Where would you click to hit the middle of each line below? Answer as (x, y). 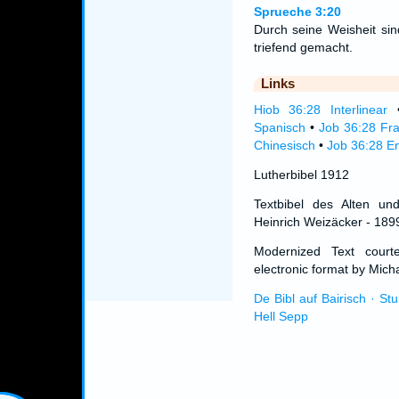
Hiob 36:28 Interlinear (321, 110)
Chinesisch (284, 145)
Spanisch (279, 127)
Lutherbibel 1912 (301, 175)
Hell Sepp (281, 316)
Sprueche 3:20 (297, 12)
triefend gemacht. (303, 47)
